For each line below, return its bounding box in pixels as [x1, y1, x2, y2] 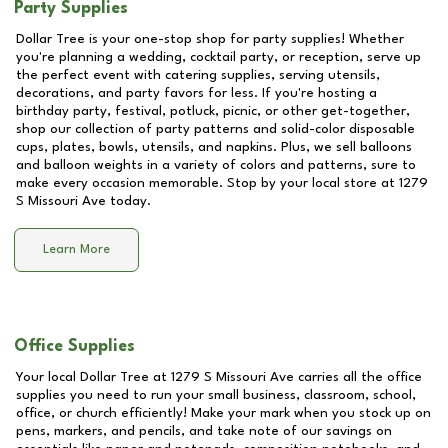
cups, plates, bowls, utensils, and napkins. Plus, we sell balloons [16, 140, 412, 154]
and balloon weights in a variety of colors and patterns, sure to [16, 158, 416, 172]
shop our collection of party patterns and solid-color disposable [16, 122, 415, 136]
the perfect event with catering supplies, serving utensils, [16, 68, 380, 82]
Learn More [43, 243, 110, 257]
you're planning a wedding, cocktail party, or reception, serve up [16, 50, 421, 64]
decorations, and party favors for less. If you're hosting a [16, 86, 377, 100]
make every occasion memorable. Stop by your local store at [16, 176, 399, 190]
